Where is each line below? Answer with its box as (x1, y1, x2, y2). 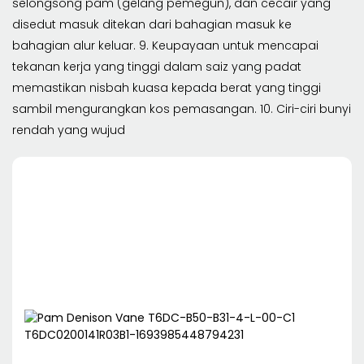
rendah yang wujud (12, 121, 125, 138)
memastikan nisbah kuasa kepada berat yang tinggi (12, 79, 321, 96)
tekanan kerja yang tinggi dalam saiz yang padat (12, 58, 301, 75)
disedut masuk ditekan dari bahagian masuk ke (12, 15, 292, 32)
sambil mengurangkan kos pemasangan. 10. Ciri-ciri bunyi (12, 100, 351, 117)
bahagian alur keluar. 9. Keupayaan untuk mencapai (12, 37, 318, 54)
